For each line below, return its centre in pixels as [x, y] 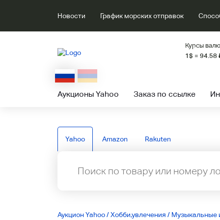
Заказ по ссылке [165, 94]
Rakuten [158, 139]
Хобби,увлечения [138, 215]
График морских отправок [142, 16]
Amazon [115, 139]
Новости [71, 16]
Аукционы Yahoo [88, 94]
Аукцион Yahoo [81, 215]
